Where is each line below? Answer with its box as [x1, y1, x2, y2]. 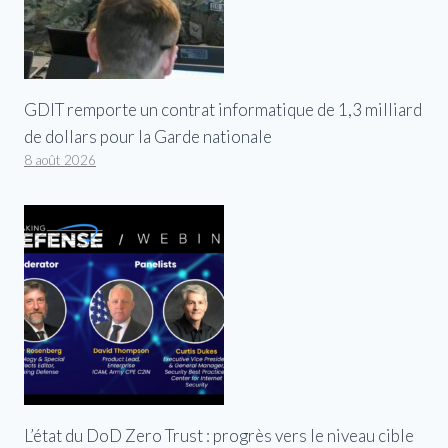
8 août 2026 [24, 152, 96, 169]
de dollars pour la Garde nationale [24, 126, 272, 148]
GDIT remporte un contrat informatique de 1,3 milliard [24, 99, 422, 121]
